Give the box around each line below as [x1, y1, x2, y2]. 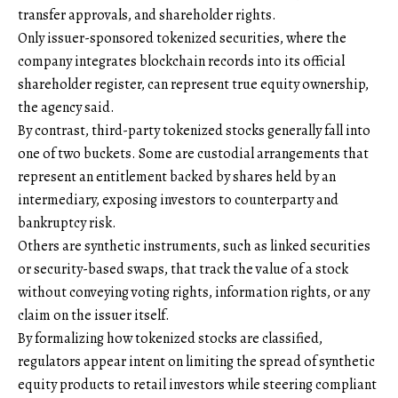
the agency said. [18, 97, 115, 117]
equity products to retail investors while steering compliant [18, 374, 377, 394]
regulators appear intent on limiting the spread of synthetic [18, 351, 375, 371]
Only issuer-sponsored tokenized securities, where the [18, 28, 346, 48]
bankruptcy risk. [18, 212, 116, 233]
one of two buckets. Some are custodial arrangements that [18, 143, 369, 163]
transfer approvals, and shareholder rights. [18, 4, 276, 25]
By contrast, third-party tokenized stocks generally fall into [18, 120, 370, 140]
